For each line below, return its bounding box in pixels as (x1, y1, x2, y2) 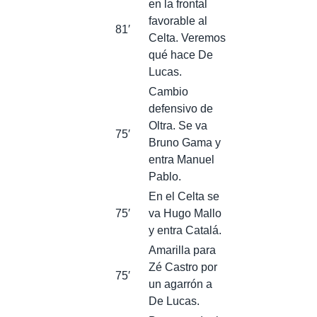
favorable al (149, 14, 207, 27)
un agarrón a (149, 277, 212, 290)
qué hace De (149, 48, 213, 61)
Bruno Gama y (149, 136, 221, 149)
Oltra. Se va (149, 119, 207, 132)
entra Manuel (149, 153, 214, 166)
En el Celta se (149, 190, 219, 202)
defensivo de (149, 102, 213, 115)
